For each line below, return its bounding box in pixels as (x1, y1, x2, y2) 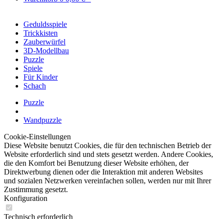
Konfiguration (4, 194, 47, 202)
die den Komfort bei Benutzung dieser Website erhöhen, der (4, 159, 189, 167)
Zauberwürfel (23, 38, 66, 46)
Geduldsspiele (23, 20, 67, 28)
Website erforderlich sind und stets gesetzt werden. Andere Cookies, (4, 150, 213, 158)
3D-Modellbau (23, 46, 69, 55)
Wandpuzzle (23, 116, 62, 124)
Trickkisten (23, 29, 58, 37)
